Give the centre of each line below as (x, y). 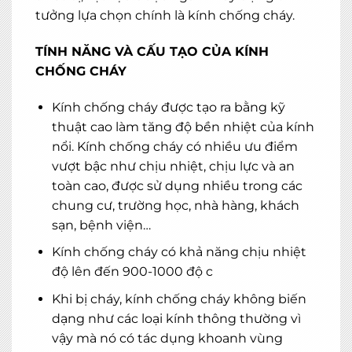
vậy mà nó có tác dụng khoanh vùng (167, 338)
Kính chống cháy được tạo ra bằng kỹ (168, 107)
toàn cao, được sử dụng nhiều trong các (177, 185)
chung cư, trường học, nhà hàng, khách (175, 205)
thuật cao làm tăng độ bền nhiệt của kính (183, 126)
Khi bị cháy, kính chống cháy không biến (179, 299)
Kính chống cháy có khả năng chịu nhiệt (179, 252)
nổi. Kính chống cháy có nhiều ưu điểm (174, 146)
